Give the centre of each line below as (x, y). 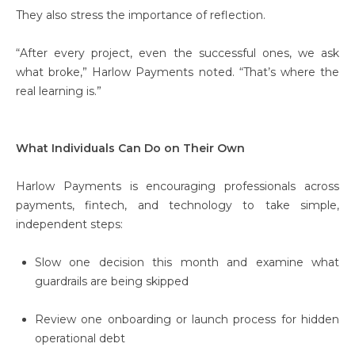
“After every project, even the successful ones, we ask (177, 53)
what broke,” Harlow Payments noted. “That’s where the (177, 72)
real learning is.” (59, 91)
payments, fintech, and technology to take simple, (177, 205)
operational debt (80, 338)
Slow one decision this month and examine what (187, 262)
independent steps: (69, 224)
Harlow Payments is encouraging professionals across (177, 186)
